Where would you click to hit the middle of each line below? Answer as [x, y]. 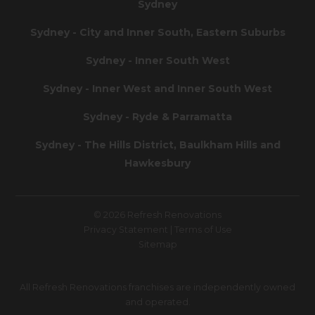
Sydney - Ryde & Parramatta [157, 116]
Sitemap [157, 244]
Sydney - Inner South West [157, 60]
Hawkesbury [157, 163]
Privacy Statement [126, 229]
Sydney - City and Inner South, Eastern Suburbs [157, 32]
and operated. [157, 302]
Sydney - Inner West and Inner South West [157, 88]
